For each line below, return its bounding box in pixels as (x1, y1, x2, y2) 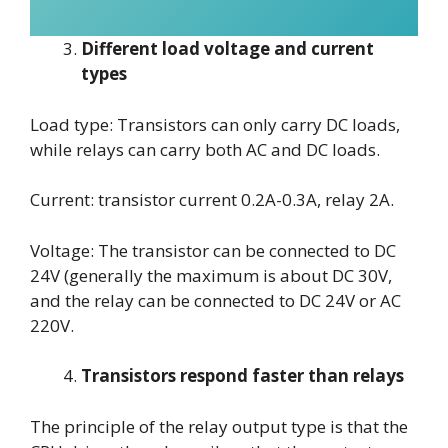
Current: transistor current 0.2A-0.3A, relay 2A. (30, 188, 394, 212)
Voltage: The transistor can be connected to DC (30, 238, 396, 262)
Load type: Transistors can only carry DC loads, (30, 112, 400, 136)
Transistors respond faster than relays (81, 364, 408, 388)
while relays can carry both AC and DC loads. (30, 137, 380, 161)
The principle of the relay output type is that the (30, 414, 408, 438)
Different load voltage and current (81, 37, 374, 61)
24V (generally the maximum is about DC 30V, (30, 263, 392, 287)
